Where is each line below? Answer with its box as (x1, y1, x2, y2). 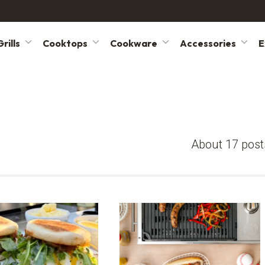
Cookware (109, 37, 157, 49)
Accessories (179, 37, 236, 49)
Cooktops (42, 37, 88, 49)
